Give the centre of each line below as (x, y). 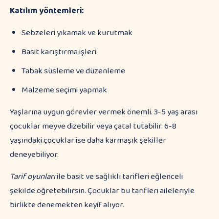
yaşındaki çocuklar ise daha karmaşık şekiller (88, 141)
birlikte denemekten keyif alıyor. (67, 205)
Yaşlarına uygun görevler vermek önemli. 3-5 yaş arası (104, 112)
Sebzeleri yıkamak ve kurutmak (77, 33)
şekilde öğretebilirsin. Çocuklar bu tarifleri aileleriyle (102, 191)
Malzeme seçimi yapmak (64, 90)
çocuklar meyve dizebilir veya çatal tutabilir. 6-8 (93, 126)
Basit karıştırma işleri (59, 52)
